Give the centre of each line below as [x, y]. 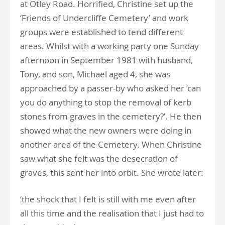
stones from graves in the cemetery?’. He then [111, 116]
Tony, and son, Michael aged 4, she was [95, 74]
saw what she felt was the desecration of [99, 158]
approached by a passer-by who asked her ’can [110, 88]
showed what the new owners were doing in [106, 130]
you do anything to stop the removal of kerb [106, 102]
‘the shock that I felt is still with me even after [108, 199]
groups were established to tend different [101, 32]
